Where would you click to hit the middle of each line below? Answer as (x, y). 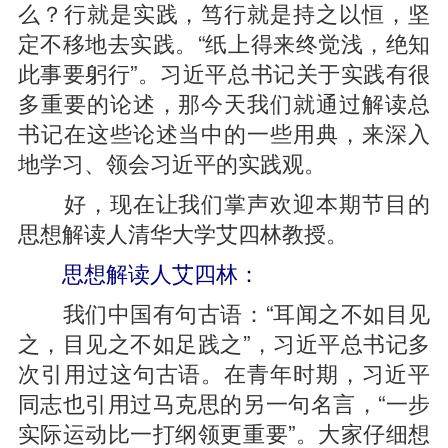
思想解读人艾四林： (160, 272)
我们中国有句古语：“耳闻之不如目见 (224, 312)
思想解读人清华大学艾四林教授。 (182, 232)
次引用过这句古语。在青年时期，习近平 (224, 372)
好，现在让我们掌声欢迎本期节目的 (224, 202)
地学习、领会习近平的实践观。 (171, 162)
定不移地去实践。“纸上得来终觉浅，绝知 (224, 42)
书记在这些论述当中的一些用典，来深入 (224, 132)
